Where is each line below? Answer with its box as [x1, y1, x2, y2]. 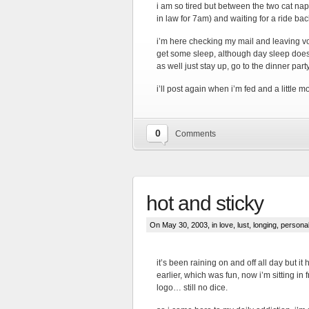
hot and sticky [146, 192, 263, 215]
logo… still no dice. [157, 283, 228, 292]
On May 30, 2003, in [150, 221, 219, 229]
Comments [175, 129, 216, 139]
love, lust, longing [219, 221, 277, 229]
